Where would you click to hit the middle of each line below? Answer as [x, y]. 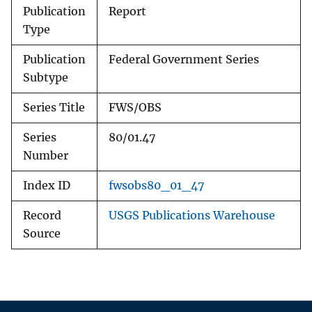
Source [42, 234]
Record [42, 216]
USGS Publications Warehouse [192, 216]
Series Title [54, 108]
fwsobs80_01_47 [156, 186]
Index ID [47, 186]
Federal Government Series [184, 60]
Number [46, 156]
